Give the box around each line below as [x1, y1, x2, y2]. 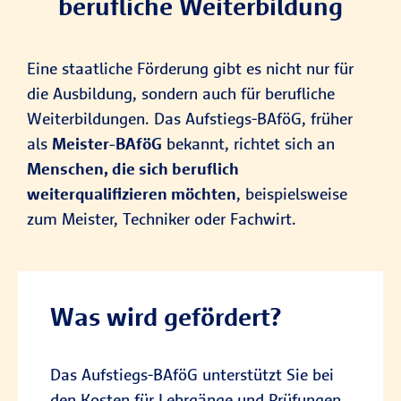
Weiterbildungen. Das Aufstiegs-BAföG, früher [27, 108, 353, 129]
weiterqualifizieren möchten [27, 183, 236, 204]
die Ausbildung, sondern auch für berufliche [27, 83, 335, 104]
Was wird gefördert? [50, 301, 281, 332]
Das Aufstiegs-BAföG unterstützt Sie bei [50, 364, 334, 385]
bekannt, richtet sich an [162, 133, 335, 154]
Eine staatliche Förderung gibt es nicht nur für [27, 58, 354, 79]
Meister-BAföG [52, 133, 162, 154]
